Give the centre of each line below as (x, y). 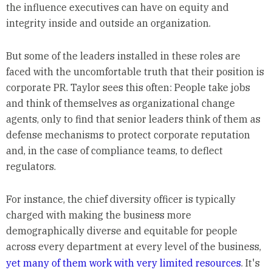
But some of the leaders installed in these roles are (123, 56)
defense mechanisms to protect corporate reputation (128, 134)
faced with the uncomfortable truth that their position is (135, 71)
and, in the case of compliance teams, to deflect (114, 150)
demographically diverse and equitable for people (121, 230)
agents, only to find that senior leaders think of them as (133, 119)
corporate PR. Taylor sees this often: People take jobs (128, 87)
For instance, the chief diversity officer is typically (121, 199)
